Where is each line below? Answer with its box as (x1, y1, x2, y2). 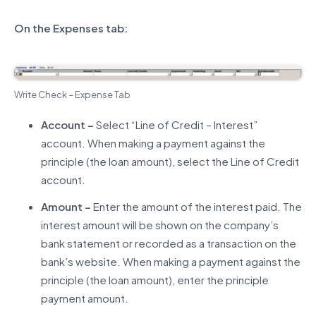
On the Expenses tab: (14, 20, 128, 35)
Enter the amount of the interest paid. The (90, 199, 302, 213)
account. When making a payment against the (40, 135, 265, 150)
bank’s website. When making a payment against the (40, 254, 300, 268)
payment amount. (40, 291, 128, 305)
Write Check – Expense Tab (14, 89, 130, 101)
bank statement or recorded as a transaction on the (40, 236, 296, 250)
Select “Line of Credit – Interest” (93, 117, 257, 131)
